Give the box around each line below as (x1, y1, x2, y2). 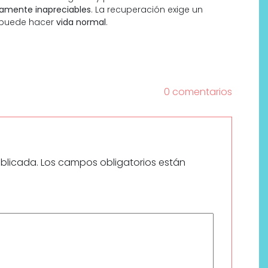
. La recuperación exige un (91, 3, 203, 16)
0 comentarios (164, 84, 232, 99)
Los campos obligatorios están (41, 155, 185, 169)
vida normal (56, 16, 106, 28)
